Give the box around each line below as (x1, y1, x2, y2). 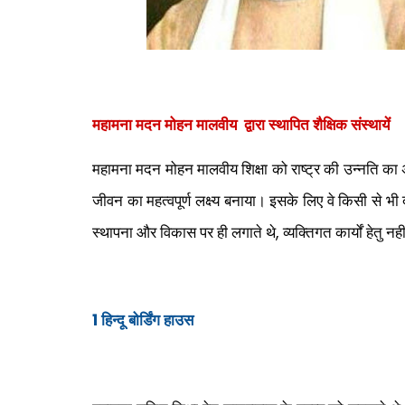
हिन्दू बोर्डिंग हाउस (98, 312, 193, 329)
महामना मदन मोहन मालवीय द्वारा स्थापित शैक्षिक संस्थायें (92, 117, 390, 134)
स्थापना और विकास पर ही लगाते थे (92, 224, 276, 241)
